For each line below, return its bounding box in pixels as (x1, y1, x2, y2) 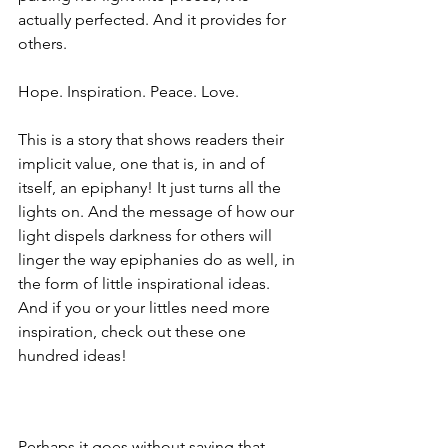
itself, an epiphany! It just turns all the (18, 178, 285, 198)
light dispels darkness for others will (18, 226, 276, 246)
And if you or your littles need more (18, 298, 274, 318)
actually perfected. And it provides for (18, 10, 290, 30)
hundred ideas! (18, 346, 131, 366)
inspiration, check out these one (18, 322, 250, 342)
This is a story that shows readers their (18, 130, 288, 150)
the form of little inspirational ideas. (18, 274, 274, 294)
